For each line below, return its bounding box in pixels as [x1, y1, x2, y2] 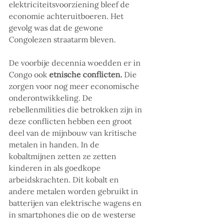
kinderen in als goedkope [9, 163, 103, 173]
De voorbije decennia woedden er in [9, 58, 143, 68]
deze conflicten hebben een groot [9, 116, 134, 127]
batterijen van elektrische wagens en [9, 198, 144, 208]
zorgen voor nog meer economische [9, 81, 141, 91]
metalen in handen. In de [9, 140, 101, 150]
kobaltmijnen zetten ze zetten [9, 151, 118, 162]
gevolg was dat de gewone [9, 23, 105, 33]
